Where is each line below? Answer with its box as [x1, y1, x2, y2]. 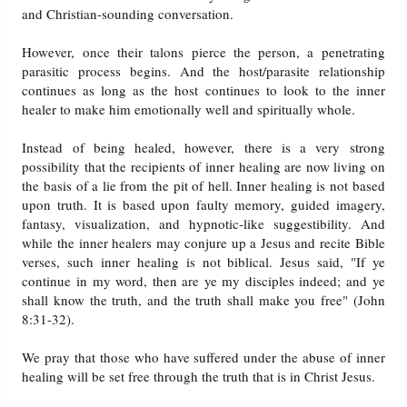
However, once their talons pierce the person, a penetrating [22, 43, 385, 62]
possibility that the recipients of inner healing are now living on [22, 157, 385, 176]
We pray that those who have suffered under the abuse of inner [22, 348, 385, 367]
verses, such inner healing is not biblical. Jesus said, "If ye [22, 253, 385, 272]
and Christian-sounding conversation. [22, 5, 234, 24]
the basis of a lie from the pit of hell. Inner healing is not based [22, 176, 385, 195]
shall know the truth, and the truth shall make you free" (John [22, 291, 385, 310]
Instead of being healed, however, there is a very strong [22, 138, 385, 157]
